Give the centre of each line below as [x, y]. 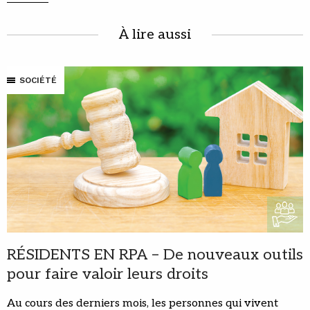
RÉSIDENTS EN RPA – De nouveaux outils [155, 255]
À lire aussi [155, 35]
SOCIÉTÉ [38, 81]
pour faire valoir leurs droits [108, 274]
